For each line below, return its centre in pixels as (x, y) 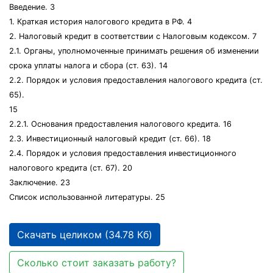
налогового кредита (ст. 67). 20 (71, 168)
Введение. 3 (32, 7)
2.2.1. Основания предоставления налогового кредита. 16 (120, 124)
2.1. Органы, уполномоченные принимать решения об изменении (134, 51)
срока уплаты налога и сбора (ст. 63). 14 (88, 66)
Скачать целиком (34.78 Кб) (85, 235)
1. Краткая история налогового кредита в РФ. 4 (101, 22)
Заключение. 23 (40, 183)
